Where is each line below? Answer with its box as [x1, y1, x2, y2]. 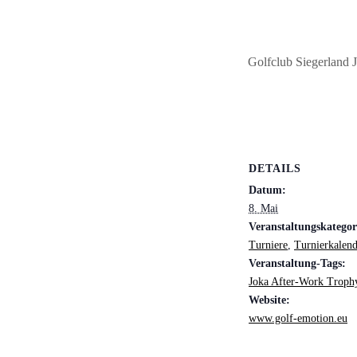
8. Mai [249, 202, 278, 214]
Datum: [249, 183, 286, 196]
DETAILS [249, 162, 301, 175]
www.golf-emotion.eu [249, 312, 347, 324]
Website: [249, 293, 290, 306]
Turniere [249, 238, 288, 251]
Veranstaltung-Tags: [249, 257, 346, 269]
